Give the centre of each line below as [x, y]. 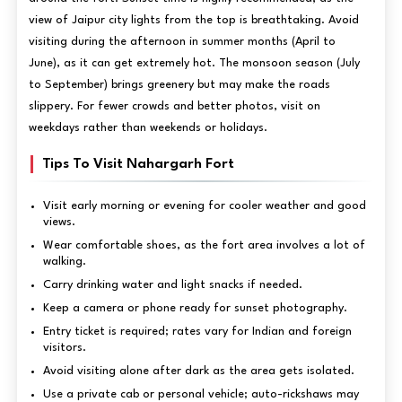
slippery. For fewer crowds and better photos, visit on [174, 106]
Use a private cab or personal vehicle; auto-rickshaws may [201, 394]
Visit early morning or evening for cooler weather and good [204, 205]
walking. [64, 261]
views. [59, 222]
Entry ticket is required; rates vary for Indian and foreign [197, 331]
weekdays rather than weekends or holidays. [148, 127]
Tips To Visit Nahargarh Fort [138, 164]
